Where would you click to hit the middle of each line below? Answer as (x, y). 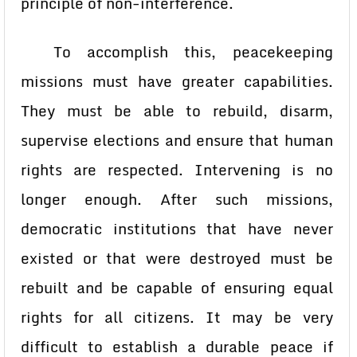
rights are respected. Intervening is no (177, 170)
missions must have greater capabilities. (177, 81)
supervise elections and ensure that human (177, 140)
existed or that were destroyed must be (177, 258)
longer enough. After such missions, (177, 199)
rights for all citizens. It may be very (177, 317)
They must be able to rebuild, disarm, (177, 111)
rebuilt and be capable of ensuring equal (177, 288)
